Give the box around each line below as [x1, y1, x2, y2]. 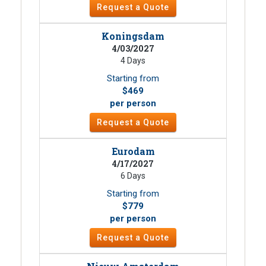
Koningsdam [102, 30, 164, 43]
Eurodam [111, 145, 155, 158]
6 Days [121, 171, 145, 181]
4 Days [121, 56, 145, 66]
